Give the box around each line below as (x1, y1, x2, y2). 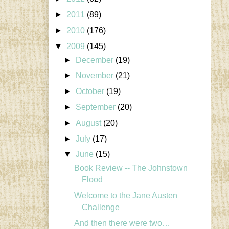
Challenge (81, 202, 120, 212)
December (76, 55, 116, 64)
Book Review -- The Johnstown (74, 164, 188, 173)
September (76, 102, 118, 111)
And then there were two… (74, 218, 170, 227)
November (76, 71, 116, 80)
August (76, 118, 104, 127)
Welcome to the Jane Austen (74, 191, 177, 200)
